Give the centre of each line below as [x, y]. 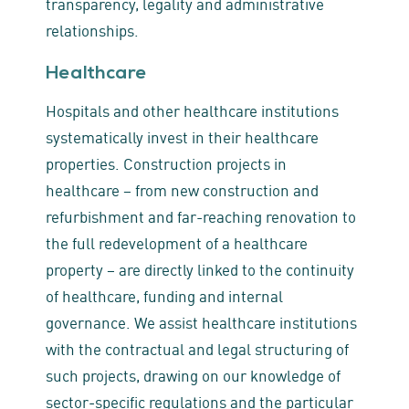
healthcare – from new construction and [182, 189]
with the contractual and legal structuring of [197, 348]
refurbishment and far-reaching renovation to [201, 215]
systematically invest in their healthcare [182, 136]
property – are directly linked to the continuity [200, 268]
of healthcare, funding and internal [164, 295]
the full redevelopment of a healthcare [177, 242]
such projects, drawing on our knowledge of [193, 374]
